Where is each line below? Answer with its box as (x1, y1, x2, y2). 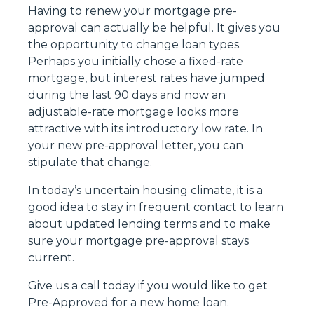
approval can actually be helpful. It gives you (28, 21, 280, 35)
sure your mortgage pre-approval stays (28, 234, 249, 248)
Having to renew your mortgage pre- (28, 4, 237, 18)
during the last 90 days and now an (28, 88, 226, 102)
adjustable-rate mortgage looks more (28, 105, 239, 119)
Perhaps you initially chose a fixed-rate (28, 55, 243, 69)
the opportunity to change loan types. (28, 38, 241, 52)
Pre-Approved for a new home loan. (28, 296, 229, 310)
